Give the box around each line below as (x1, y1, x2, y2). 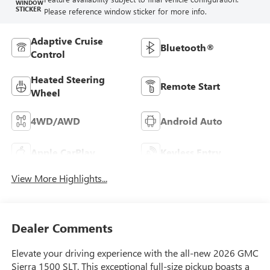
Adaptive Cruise (30, 34, 103, 48)
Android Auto (160, 115, 222, 128)
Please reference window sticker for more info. (43, 6, 207, 17)
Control (30, 48, 65, 61)
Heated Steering (30, 73, 105, 86)
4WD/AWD (30, 115, 80, 128)
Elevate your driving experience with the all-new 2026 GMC (11, 246, 259, 259)
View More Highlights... (11, 172, 107, 185)
